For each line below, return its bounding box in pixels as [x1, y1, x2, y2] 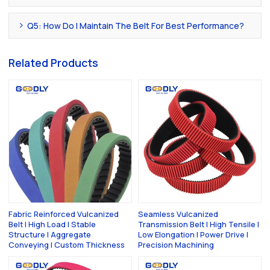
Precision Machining [138, 239, 214, 250]
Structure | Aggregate [8, 228, 92, 240]
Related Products [8, 55, 99, 70]
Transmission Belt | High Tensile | [138, 218, 259, 230]
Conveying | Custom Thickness [8, 239, 125, 250]
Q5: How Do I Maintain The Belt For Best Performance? [27, 19, 245, 31]
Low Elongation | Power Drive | [138, 228, 248, 240]
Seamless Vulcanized [138, 208, 218, 219]
